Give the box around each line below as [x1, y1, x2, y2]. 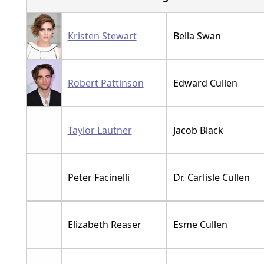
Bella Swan [173, 29, 221, 42]
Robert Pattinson [67, 76, 144, 90]
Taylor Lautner [67, 123, 132, 137]
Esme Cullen [173, 217, 227, 231]
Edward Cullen [173, 76, 237, 90]
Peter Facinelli [67, 170, 130, 184]
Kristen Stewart [67, 29, 137, 42]
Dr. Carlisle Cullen [173, 170, 250, 184]
